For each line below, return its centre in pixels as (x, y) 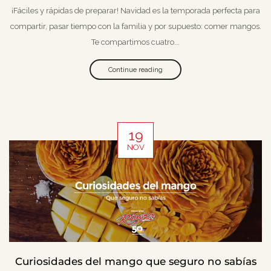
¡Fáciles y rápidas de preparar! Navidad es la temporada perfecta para (135, 10)
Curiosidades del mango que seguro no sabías (135, 261)
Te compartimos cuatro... (135, 42)
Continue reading (135, 70)
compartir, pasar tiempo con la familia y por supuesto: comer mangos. (135, 26)
